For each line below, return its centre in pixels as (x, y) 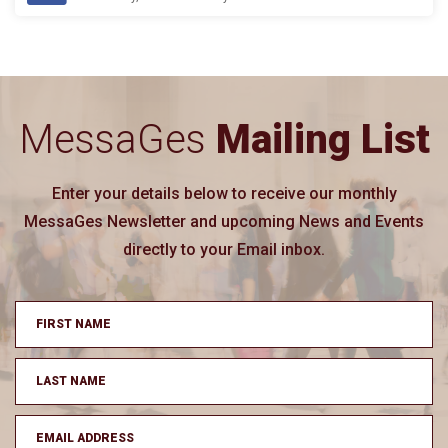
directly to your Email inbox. (224, 249)
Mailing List (322, 139)
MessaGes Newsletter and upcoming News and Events (224, 221)
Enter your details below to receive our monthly (224, 193)
